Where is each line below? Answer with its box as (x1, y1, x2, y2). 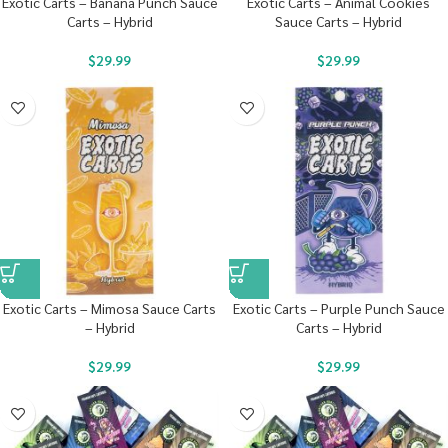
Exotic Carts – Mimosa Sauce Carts (3, 299, 216, 317)
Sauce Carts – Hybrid (275, 12, 402, 30)
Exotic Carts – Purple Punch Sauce (232, 299, 445, 317)
